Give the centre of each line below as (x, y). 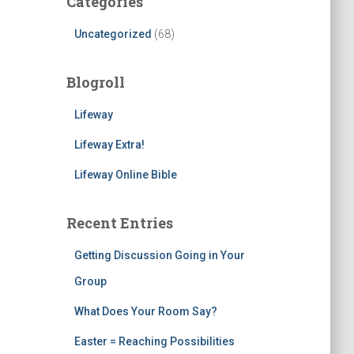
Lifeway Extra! (109, 145)
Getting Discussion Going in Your (159, 255)
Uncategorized (113, 34)
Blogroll (95, 82)
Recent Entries (119, 223)
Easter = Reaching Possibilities (154, 341)
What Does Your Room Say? (145, 311)
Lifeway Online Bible (125, 175)
